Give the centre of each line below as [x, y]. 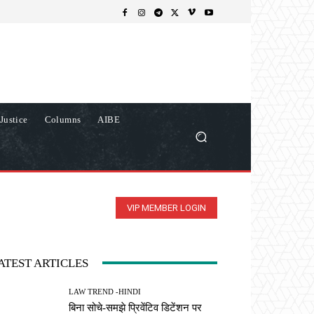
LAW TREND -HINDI [105, 291]
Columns [63, 119]
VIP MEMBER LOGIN [166, 207]
